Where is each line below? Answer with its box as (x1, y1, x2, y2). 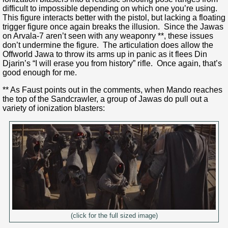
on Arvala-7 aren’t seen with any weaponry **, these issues (3, 31, 213, 40)
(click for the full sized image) (70, 212, 158, 219)
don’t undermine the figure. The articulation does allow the (3, 40, 213, 49)
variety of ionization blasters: (3, 103, 105, 112)
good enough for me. (3, 68, 77, 77)
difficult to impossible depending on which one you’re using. (3, 4, 219, 13)
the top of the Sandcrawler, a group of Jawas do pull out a (3, 94, 208, 103)
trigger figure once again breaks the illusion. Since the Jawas (3, 22, 223, 31)
